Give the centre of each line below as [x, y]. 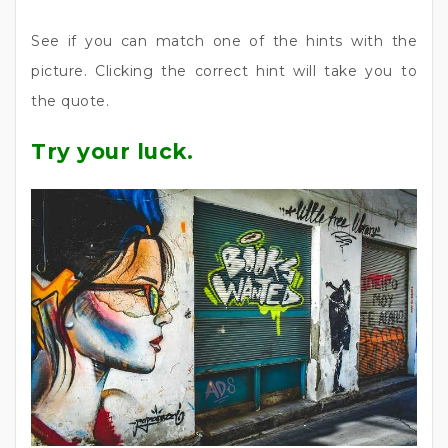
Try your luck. [112, 151]
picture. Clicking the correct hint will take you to [224, 71]
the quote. [70, 101]
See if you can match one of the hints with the [224, 41]
